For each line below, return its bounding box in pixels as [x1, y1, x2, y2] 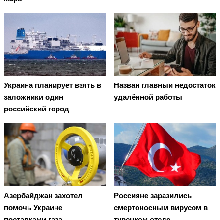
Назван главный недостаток [114, 81, 216, 90]
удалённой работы [114, 93, 182, 102]
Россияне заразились [114, 191, 192, 200]
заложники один [4, 93, 63, 102]
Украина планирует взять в [4, 81, 101, 90]
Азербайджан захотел [4, 191, 82, 200]
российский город [4, 105, 69, 113]
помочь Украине [4, 203, 62, 212]
